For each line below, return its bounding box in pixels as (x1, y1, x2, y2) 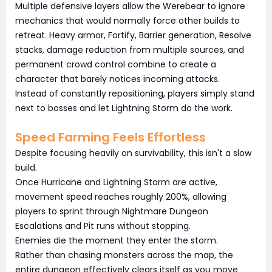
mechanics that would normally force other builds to (15, 14, 240, 27)
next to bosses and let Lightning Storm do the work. (15, 101, 233, 114)
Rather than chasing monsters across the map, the (15, 248, 233, 261)
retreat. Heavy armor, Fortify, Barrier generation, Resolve (15, 29, 251, 41)
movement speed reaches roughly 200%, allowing (15, 190, 226, 203)
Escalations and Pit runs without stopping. (15, 219, 191, 232)
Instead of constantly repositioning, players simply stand (15, 87, 254, 100)
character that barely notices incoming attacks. (15, 72, 220, 85)
